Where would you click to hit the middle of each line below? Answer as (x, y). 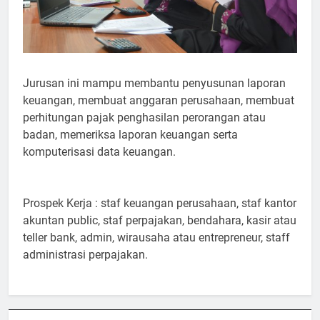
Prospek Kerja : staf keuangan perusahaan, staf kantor (160, 204)
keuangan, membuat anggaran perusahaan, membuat (159, 101)
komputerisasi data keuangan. (99, 152)
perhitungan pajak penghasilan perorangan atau (144, 118)
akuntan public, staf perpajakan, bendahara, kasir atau (160, 221)
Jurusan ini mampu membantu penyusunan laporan (154, 84)
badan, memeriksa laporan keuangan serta (130, 135)
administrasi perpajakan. (85, 255)
